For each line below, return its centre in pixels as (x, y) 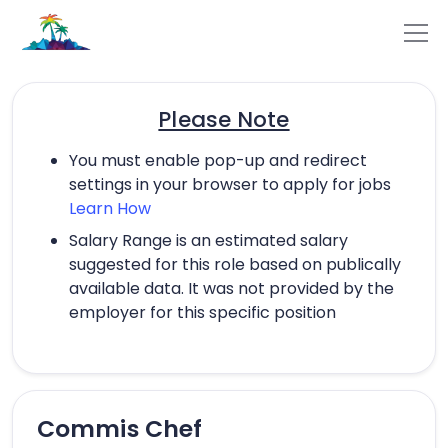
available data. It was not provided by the (231, 288)
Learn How (110, 208)
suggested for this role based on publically (235, 264)
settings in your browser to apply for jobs (230, 184)
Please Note (224, 119)
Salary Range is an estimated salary (208, 240)
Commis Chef (120, 428)
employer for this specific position (202, 312)
